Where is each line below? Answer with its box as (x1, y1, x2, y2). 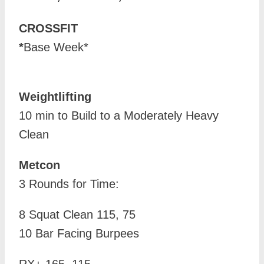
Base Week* (24, 41, 88, 54)
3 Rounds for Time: (19, 177, 119, 191)
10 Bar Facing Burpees (19, 227, 139, 240)
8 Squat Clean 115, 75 (19, 208, 136, 222)
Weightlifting (19, 90, 91, 104)
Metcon (19, 159, 60, 172)
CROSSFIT (19, 22, 78, 35)
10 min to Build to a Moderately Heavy (19, 109, 219, 123)
